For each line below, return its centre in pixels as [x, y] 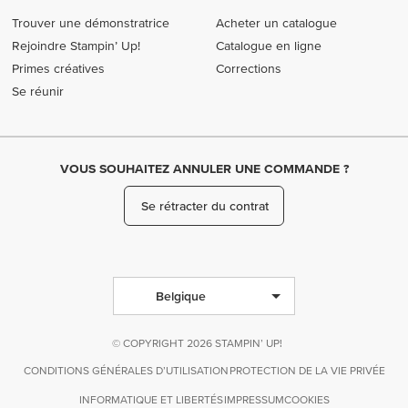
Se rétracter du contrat [204, 205]
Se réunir [38, 91]
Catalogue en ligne [269, 46]
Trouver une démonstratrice [91, 23]
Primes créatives [59, 68]
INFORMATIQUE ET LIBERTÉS [151, 399]
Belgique [181, 296]
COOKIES [307, 399]
